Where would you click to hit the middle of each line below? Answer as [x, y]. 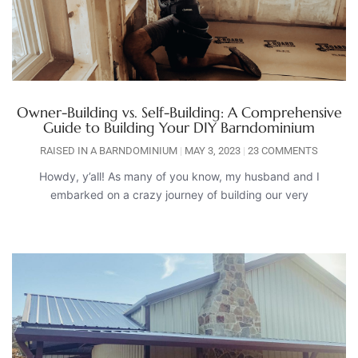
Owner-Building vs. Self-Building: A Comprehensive [179, 112]
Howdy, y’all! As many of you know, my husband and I [179, 176]
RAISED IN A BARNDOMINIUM [110, 150]
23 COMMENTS [282, 150]
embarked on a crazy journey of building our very [179, 194]
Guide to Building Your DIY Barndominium [179, 127]
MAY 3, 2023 [213, 150]
